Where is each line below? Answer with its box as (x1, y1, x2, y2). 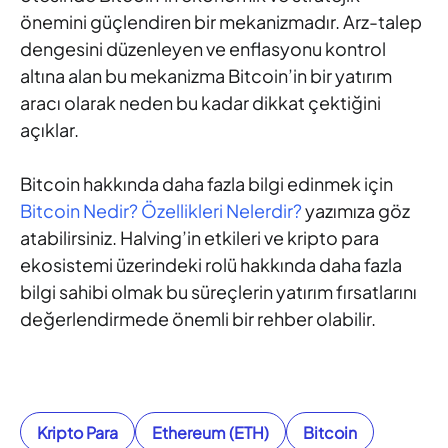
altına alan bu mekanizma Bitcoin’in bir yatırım (20, 64, 392, 88)
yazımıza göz (302, 199, 410, 223)
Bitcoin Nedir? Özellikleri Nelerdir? (20, 199, 302, 223)
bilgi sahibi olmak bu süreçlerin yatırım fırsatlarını (20, 280, 417, 304)
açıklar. (20, 118, 79, 142)
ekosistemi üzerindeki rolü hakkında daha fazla (20, 253, 402, 277)
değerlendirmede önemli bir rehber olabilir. (20, 307, 376, 331)
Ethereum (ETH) (152, 421, 269, 443)
